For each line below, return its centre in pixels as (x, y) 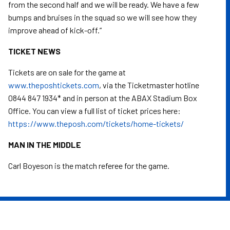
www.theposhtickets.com (54, 85)
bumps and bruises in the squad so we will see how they (102, 17)
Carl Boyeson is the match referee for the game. (89, 166)
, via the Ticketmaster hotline (149, 85)
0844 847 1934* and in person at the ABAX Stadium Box (103, 98)
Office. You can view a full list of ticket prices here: (94, 111)
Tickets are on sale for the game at (67, 72)
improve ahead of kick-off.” (55, 30)
